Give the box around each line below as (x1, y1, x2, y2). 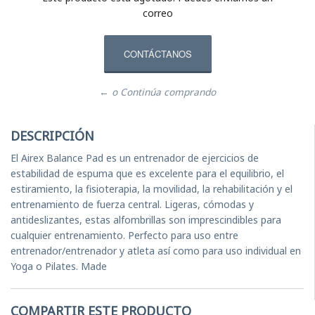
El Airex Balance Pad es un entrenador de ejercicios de (11, 150, 259, 165)
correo (142, 6, 173, 20)
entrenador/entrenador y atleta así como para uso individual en (11, 243, 301, 257)
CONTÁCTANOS (123, 47, 192, 61)
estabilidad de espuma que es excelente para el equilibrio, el (11, 166, 284, 180)
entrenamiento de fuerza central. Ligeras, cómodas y (11, 197, 254, 211)
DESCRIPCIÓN (11, 127, 94, 144)
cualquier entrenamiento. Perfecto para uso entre (11, 228, 238, 242)
